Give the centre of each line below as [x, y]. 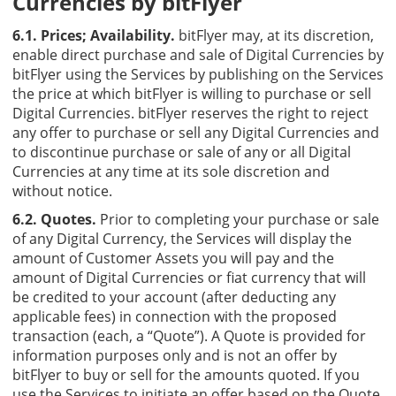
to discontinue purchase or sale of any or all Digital [182, 152]
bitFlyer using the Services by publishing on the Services [198, 74]
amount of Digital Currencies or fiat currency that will [189, 277]
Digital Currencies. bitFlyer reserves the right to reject [190, 113]
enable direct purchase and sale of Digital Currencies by [198, 54]
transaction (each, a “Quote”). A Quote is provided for [189, 335]
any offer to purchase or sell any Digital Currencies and [196, 132]
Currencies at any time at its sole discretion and [171, 171]
